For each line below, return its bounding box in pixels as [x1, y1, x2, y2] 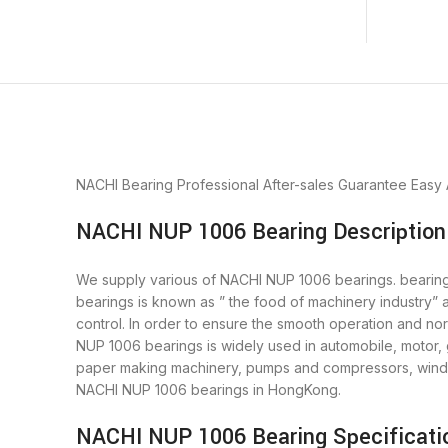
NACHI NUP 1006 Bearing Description [76, 216, 446, 249]
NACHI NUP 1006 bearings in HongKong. [76, 381, 341, 399]
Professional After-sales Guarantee [177, 176, 407, 194]
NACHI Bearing [76, 176, 173, 194]
